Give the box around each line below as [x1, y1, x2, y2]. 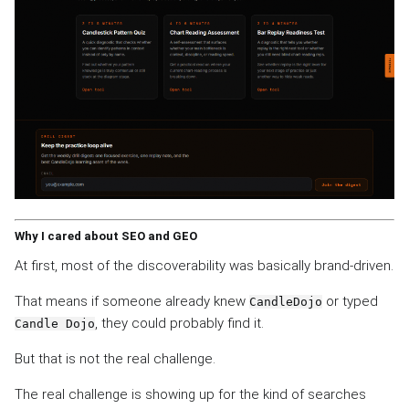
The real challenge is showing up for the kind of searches [15, 386, 366, 404]
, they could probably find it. [95, 315, 264, 332]
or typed [322, 293, 378, 310]
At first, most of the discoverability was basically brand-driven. [15, 257, 393, 275]
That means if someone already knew [15, 293, 249, 310]
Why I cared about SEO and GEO [15, 229, 197, 244]
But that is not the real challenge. [15, 351, 215, 368]
